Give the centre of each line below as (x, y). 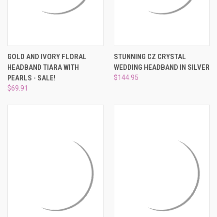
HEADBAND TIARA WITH (43, 67)
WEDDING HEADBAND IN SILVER (162, 67)
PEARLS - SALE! (31, 78)
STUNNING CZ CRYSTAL (150, 56)
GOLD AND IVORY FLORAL (47, 56)
